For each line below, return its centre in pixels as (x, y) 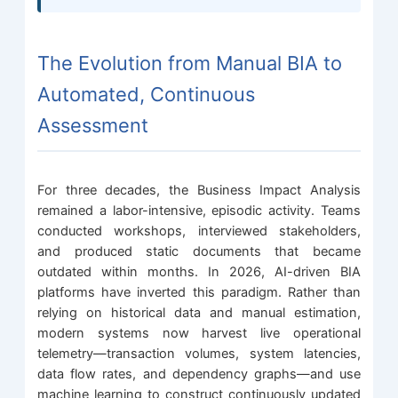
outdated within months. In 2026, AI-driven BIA (199, 272)
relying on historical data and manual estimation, (199, 313)
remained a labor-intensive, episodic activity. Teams (199, 211)
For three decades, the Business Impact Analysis (199, 191)
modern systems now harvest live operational (199, 334)
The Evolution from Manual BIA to (190, 63)
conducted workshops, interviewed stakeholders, (199, 231)
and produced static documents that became (199, 252)
